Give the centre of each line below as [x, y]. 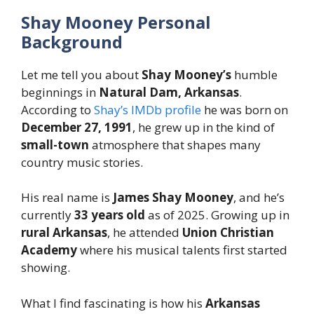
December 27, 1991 [77, 127]
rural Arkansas [64, 233]
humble [254, 74]
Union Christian [228, 233]
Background [72, 41]
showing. [46, 268]
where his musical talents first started [182, 250]
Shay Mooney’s [186, 74]
